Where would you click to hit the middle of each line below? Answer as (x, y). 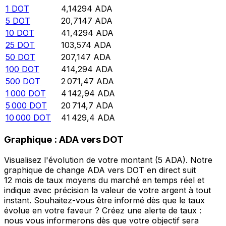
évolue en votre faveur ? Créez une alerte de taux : (103, 210)
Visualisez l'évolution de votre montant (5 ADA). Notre (108, 160)
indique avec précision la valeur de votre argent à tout (107, 190)
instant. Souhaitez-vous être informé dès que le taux (104, 200)
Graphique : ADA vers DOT (64, 140)
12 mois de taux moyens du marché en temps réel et (104, 180)
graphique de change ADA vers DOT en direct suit (100, 170)
